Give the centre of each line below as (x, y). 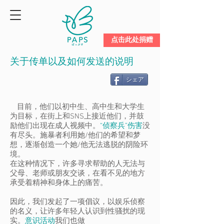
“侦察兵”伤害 (121, 126)
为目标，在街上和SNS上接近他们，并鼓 (77, 116)
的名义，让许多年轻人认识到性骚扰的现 (77, 211)
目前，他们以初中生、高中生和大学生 (81, 107)
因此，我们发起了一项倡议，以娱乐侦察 (77, 202)
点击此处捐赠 (132, 40)
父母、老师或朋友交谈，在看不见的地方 (77, 173)
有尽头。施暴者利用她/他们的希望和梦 (75, 135)
